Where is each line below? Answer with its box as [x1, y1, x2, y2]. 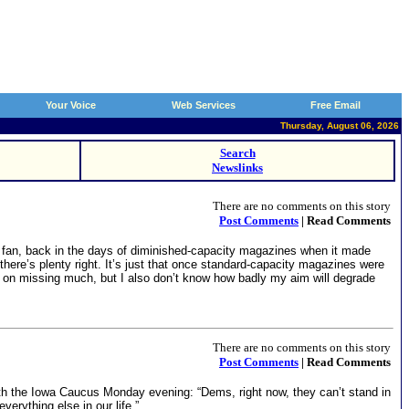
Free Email [310, 100, 361, 110]
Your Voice [46, 100, 96, 110]
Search [219, 146, 256, 160]
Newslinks [212, 161, 263, 174]
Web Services [171, 100, 236, 110]
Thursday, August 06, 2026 [280, 121, 399, 131]
